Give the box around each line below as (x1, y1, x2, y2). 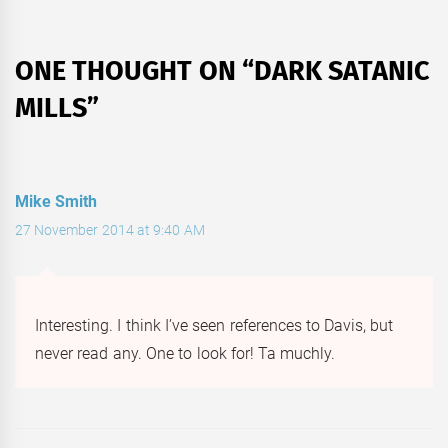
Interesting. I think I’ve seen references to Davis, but (35, 315, 394, 335)
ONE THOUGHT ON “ (15, 54, 254, 87)
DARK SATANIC (253, 54, 431, 87)
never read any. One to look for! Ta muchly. (35, 343, 336, 363)
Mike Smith (15, 191, 98, 211)
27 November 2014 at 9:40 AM (15, 221, 205, 238)
